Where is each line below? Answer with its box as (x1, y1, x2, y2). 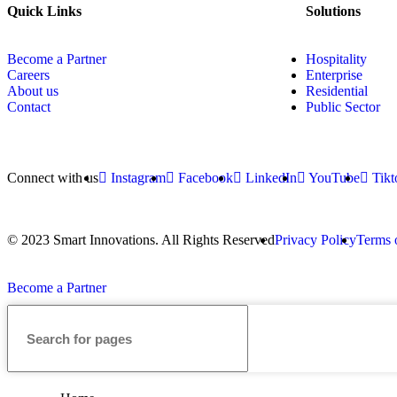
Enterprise (306, 67, 362, 83)
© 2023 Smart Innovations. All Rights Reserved (7, 232, 275, 248)
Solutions (306, 4, 361, 19)
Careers (7, 67, 50, 83)
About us (7, 83, 58, 99)
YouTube (308, 170, 360, 186)
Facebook (178, 170, 233, 186)
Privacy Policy (275, 232, 356, 248)
